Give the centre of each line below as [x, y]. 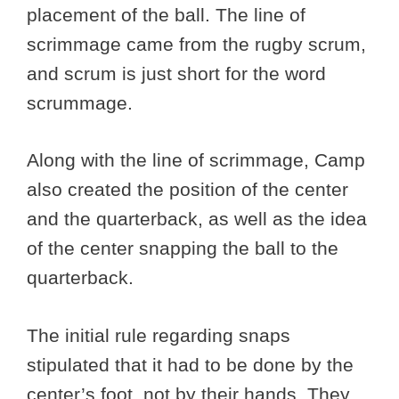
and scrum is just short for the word [176, 73]
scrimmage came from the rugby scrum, [196, 44]
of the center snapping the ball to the [183, 248]
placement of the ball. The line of [166, 14]
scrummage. [82, 102]
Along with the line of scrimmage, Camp [196, 160]
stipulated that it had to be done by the [190, 364]
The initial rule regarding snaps [159, 335]
